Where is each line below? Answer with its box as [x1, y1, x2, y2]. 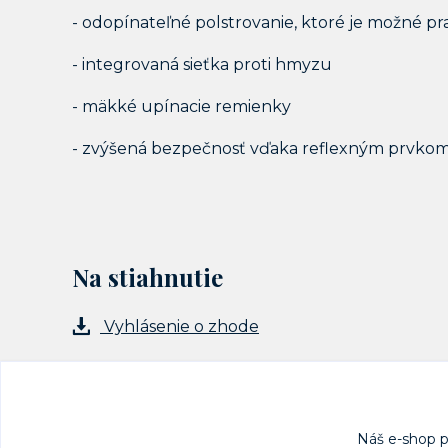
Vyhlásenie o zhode [100, 317, 259, 336]
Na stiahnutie [72, 261, 223, 293]
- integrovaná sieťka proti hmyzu [72, 55, 332, 74]
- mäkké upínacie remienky [72, 97, 291, 116]
